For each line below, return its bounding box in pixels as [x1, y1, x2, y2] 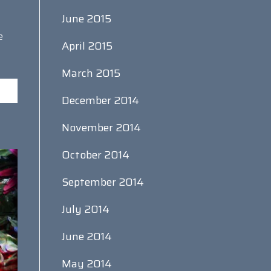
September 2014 [61, 174, 144, 191]
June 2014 [61, 228, 112, 245]
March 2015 [61, 65, 120, 82]
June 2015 [61, 10, 111, 27]
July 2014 [61, 201, 109, 218]
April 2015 [61, 38, 113, 54]
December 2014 [61, 92, 139, 109]
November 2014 [61, 119, 141, 136]
